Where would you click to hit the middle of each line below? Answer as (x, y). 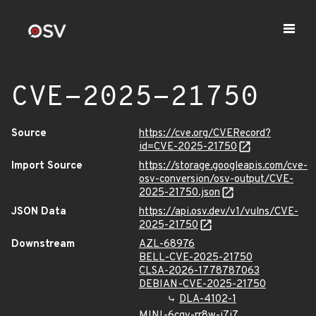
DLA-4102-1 (208, 299)
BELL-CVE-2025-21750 (196, 258)
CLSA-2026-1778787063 (199, 271)
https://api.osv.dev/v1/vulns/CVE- (219, 212)
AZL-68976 (167, 244)
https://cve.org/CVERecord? (205, 134)
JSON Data (39, 212)
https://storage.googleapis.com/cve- (223, 166)
